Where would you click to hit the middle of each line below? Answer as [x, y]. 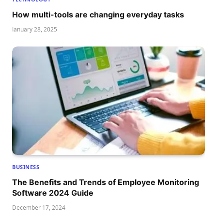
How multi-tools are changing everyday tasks [98, 15]
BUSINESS [26, 167]
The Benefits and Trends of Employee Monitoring [106, 182]
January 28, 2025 [35, 30]
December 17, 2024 [39, 208]
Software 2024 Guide [53, 193]
